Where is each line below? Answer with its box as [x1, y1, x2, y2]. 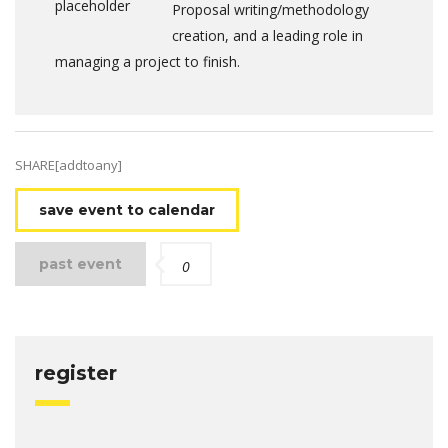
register [35, 361, 117, 386]
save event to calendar [39, 201, 215, 220]
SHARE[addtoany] [15, 156, 122, 175]
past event [39, 255, 122, 274]
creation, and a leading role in [172, 26, 363, 46]
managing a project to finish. [55, 52, 240, 72]
